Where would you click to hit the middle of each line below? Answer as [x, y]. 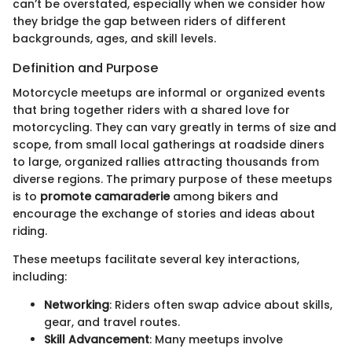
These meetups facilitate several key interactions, [156, 260]
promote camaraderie [105, 197]
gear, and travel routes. [112, 323]
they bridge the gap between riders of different [149, 22]
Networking [77, 305]
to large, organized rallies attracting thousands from [166, 162]
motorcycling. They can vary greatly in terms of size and [174, 128]
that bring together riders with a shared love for [151, 110]
